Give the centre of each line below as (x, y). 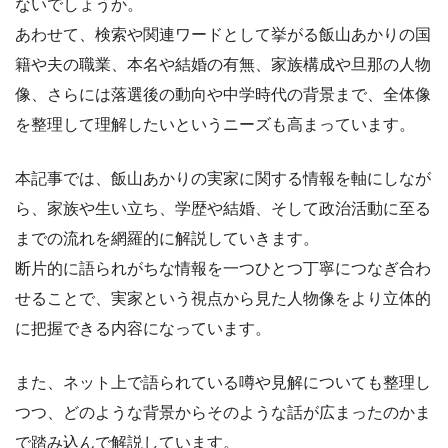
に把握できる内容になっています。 (143, 328)
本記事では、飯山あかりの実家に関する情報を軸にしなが (223, 178)
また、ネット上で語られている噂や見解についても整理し (223, 382)
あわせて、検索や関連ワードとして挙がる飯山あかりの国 (223, 34)
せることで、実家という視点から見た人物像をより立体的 (223, 298)
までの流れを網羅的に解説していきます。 (167, 238)
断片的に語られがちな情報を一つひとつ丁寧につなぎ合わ (223, 268)
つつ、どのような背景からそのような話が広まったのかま (223, 412)
